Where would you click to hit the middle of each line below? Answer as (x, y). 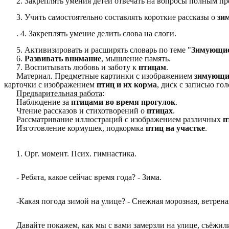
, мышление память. (136, 58)
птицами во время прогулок (123, 102)
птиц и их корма (127, 84)
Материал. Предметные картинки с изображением (105, 76)
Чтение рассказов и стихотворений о (82, 110)
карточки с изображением (50, 84)
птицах (160, 110)
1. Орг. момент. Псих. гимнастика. (76, 153)
